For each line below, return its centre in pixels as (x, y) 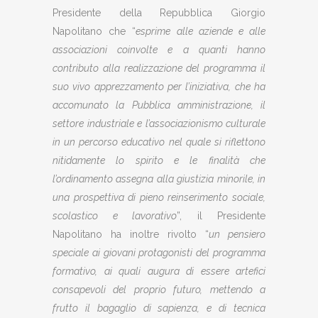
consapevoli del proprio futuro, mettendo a (159, 290)
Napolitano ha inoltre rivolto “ (131, 234)
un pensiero (237, 234)
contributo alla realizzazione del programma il (159, 68)
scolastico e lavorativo (115, 216)
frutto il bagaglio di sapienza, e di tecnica (159, 308)
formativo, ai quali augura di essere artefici (159, 271)
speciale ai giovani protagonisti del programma (159, 253)
